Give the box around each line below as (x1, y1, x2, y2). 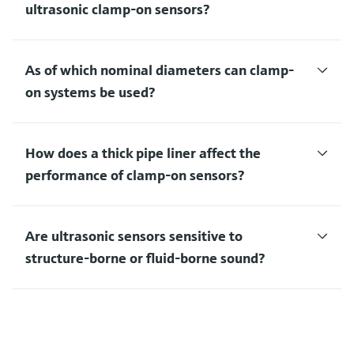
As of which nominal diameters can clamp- (25, 60, 294, 79)
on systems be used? (25, 82, 155, 101)
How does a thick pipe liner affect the (25, 143, 261, 162)
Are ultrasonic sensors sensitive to (25, 226, 243, 245)
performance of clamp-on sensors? (25, 165, 244, 184)
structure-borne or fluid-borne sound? (25, 248, 265, 267)
